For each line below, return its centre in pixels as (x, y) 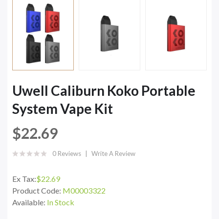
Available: (30, 202)
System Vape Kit (63, 108)
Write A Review (113, 153)
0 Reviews (67, 153)
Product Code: (37, 190)
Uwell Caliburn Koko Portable (104, 90)
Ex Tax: (24, 178)
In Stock (61, 202)
